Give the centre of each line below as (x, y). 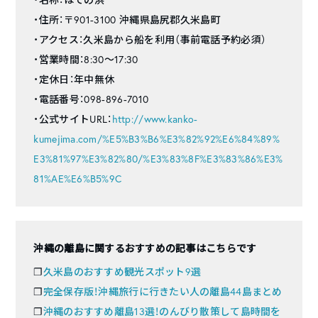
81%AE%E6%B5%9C (78, 178)
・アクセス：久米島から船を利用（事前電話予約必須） (150, 39)
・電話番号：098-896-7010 (91, 99)
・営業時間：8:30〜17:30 (86, 59)
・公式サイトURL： (73, 119)
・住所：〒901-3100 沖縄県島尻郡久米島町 (127, 19)
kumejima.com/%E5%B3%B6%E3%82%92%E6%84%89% (157, 138)
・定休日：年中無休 (74, 79)
